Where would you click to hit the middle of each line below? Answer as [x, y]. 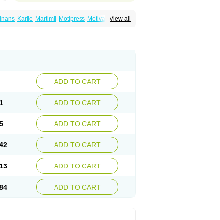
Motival [97, 19]
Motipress [72, 19]
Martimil [46, 19]
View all [120, 19]
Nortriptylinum [64, 26]
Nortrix [94, 26]
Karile [25, 19]
